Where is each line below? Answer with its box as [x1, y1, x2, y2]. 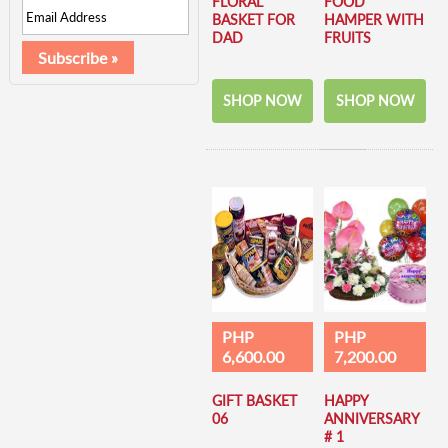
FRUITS [324, 28, 372, 46]
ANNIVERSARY [324, 409, 420, 427]
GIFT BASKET [211, 391, 297, 409]
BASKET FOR [211, 10, 295, 28]
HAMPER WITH [324, 10, 425, 28]
